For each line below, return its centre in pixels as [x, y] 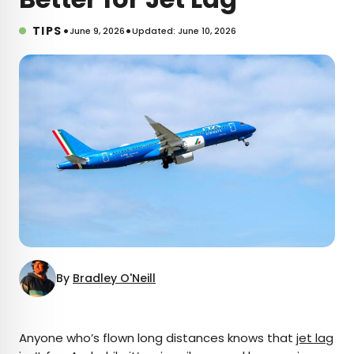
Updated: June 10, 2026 [184, 30]
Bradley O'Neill [114, 278]
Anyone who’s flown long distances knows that [158, 337]
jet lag [315, 337]
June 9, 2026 [97, 30]
